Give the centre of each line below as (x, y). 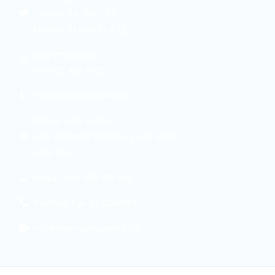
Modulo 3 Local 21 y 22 (79, 29)
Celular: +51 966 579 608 (82, 177)
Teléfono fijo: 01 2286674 (84, 202)
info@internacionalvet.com (86, 227)
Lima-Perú (53, 152)
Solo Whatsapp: (64, 54)
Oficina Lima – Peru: (73, 120)
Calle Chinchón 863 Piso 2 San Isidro (105, 136)
